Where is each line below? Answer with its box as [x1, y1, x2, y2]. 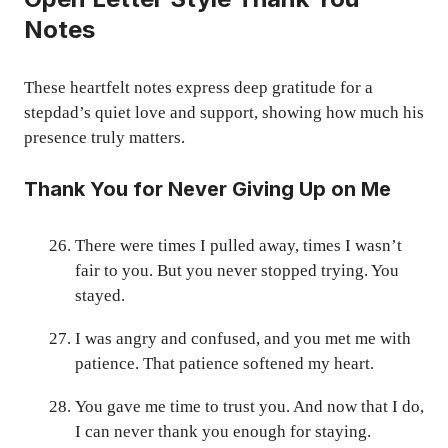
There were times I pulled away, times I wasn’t [75, 236, 402, 256]
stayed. [75, 286, 125, 306]
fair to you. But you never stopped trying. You [75, 261, 399, 281]
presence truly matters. [24, 127, 185, 147]
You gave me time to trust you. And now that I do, [75, 397, 424, 417]
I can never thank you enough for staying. [75, 422, 371, 442]
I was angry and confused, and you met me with [75, 329, 411, 349]
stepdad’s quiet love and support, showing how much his [24, 102, 424, 122]
